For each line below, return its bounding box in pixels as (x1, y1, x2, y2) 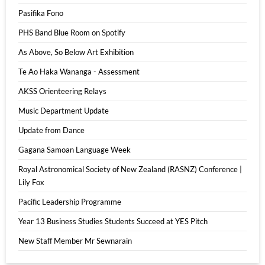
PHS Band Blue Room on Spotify (18, 27, 125, 37)
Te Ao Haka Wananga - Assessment (18, 66, 140, 76)
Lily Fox (18, 177, 44, 187)
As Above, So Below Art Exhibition (18, 47, 134, 57)
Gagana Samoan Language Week (18, 144, 131, 154)
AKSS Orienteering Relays (18, 86, 106, 96)
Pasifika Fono (18, 8, 63, 18)
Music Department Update (18, 105, 109, 115)
